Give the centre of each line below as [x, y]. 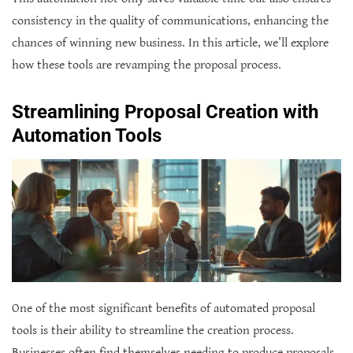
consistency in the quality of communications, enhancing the [170, 20]
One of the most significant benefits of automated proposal [163, 309]
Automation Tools [87, 135]
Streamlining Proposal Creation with [165, 111]
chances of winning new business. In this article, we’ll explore [170, 43]
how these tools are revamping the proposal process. [147, 65]
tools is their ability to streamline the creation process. [153, 331]
